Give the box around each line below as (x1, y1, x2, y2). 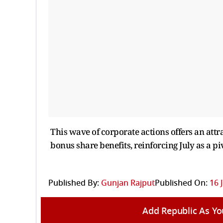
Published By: (48, 177, 99, 189)
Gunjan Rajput (101, 177, 155, 189)
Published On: (155, 177, 208, 189)
